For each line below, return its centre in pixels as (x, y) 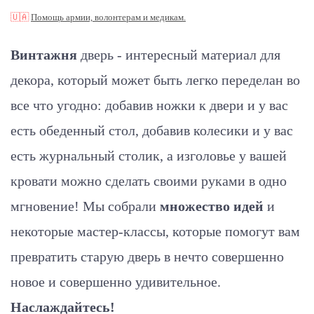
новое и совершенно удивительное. (116, 282)
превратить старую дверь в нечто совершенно (147, 257)
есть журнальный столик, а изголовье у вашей (149, 156)
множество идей (212, 206)
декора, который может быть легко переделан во (155, 80)
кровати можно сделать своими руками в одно (149, 181)
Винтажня (44, 55)
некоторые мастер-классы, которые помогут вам (155, 231)
